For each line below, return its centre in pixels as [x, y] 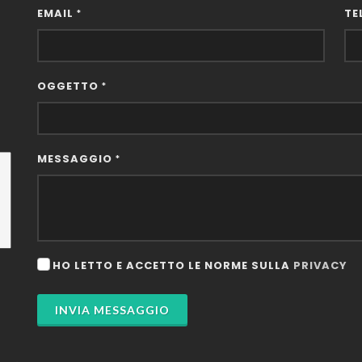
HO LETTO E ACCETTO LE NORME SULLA [173, 265]
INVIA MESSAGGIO [112, 309]
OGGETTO [69, 86]
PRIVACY [320, 265]
